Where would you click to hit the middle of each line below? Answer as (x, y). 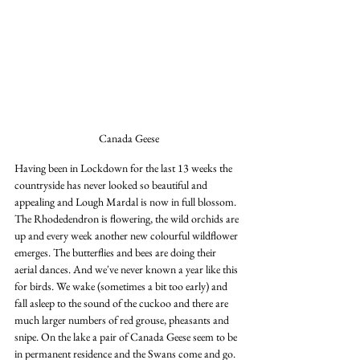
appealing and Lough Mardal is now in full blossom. (127, 201)
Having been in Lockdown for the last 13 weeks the (125, 168)
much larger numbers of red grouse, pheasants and (123, 319)
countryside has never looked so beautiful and (112, 184)
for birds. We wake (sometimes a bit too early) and (122, 286)
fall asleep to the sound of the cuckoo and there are (123, 303)
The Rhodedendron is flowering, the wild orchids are (128, 218)
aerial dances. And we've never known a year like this (127, 269)
